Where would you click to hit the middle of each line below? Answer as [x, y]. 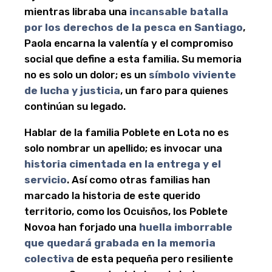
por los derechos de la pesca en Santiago [134, 27]
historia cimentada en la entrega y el [123, 164]
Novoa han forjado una [82, 227]
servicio [46, 180]
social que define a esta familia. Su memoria [133, 59]
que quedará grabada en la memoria [120, 243]
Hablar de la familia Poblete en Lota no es [127, 132]
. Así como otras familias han [138, 180]
